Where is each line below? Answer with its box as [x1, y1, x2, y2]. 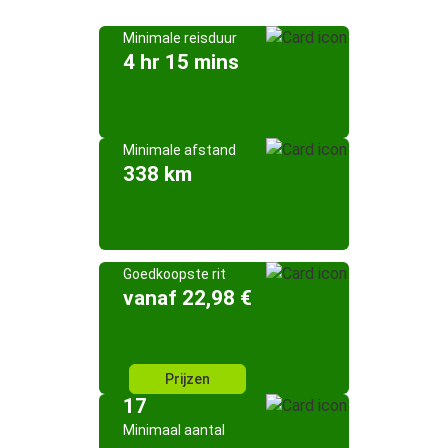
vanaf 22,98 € [123, 286, 252, 310]
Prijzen [165, 371, 210, 387]
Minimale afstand [123, 142, 236, 158]
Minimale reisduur [123, 30, 237, 46]
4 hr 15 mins [123, 50, 239, 74]
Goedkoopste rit [123, 266, 226, 282]
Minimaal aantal [123, 422, 225, 438]
